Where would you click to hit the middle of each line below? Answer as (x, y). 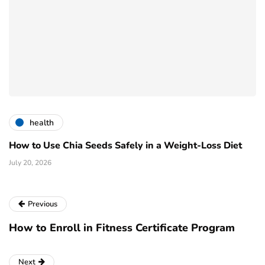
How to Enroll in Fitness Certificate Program (122, 228)
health (42, 122)
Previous (43, 204)
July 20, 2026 (30, 163)
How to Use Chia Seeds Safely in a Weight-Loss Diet (125, 146)
